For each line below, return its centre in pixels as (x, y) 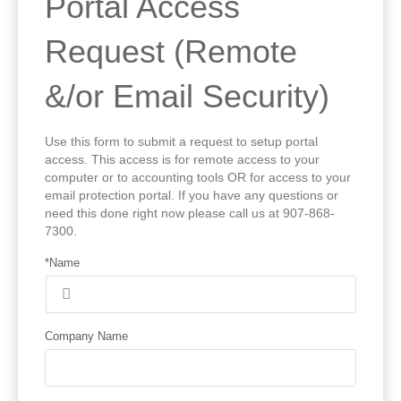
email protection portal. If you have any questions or (192, 195)
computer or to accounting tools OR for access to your (198, 177)
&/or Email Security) (187, 96)
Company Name (86, 336)
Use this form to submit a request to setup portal (181, 141)
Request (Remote (171, 51)
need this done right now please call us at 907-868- (190, 213)
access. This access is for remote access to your (182, 159)
